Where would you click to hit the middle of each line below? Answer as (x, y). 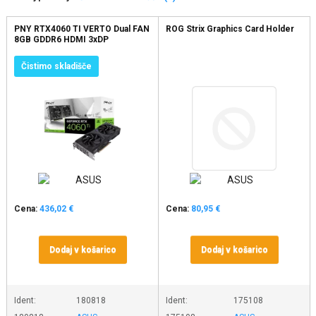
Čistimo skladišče (56, 66)
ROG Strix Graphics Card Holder (230, 29)
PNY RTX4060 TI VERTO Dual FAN (82, 29)
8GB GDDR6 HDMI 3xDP (61, 39)
